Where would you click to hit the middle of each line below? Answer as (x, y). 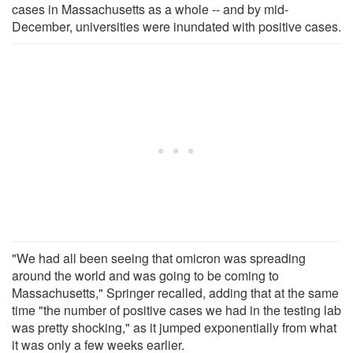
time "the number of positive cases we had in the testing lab (176, 310)
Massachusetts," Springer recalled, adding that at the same (175, 292)
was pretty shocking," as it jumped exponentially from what (174, 327)
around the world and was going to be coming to (145, 275)
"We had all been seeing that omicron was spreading (159, 258)
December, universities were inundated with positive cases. (176, 26)
